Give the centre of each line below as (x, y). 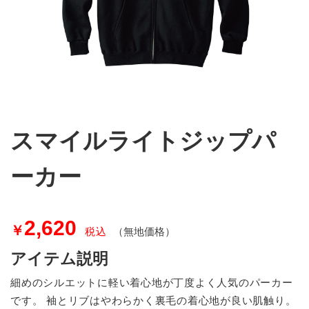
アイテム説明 (59, 259)
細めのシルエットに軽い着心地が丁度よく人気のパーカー (152, 283)
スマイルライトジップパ (143, 141)
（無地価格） (144, 232)
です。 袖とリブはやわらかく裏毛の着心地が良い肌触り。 (153, 301)
